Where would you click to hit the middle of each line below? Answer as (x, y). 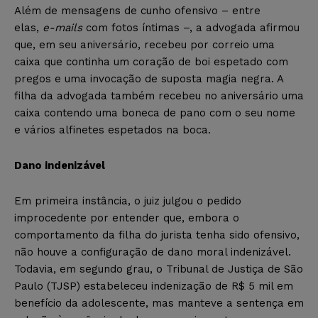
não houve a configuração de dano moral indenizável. (153, 252)
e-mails (62, 27)
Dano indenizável (60, 165)
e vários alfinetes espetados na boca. (113, 130)
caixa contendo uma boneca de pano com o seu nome (155, 113)
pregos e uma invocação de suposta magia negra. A (149, 78)
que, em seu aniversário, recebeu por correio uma (144, 44)
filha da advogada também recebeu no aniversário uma (159, 95)
